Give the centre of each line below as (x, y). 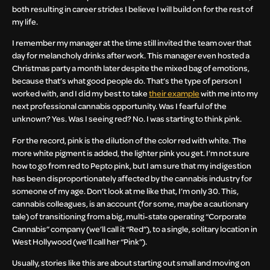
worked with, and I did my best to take (80, 93)
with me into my (229, 93)
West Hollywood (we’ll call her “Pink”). (80, 241)
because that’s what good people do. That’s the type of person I (127, 81)
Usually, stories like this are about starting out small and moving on (131, 263)
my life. (25, 21)
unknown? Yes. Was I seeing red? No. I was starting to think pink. (127, 119)
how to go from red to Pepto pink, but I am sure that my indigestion (132, 165)
